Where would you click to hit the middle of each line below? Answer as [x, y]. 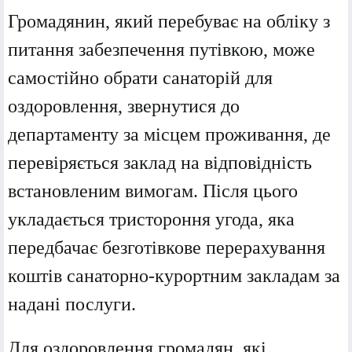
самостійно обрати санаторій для [140, 78]
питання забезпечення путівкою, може [161, 50]
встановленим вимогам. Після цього [153, 191]
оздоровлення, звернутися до [124, 106]
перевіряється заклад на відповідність [160, 163]
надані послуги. [72, 304]
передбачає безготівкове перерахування [167, 248]
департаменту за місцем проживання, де [169, 135]
